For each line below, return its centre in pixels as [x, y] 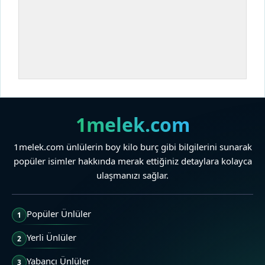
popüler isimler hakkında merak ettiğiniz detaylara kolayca [132, 161]
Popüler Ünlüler [59, 214]
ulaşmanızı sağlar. [132, 175]
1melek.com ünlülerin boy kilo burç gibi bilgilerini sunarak [132, 147]
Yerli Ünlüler [51, 237]
